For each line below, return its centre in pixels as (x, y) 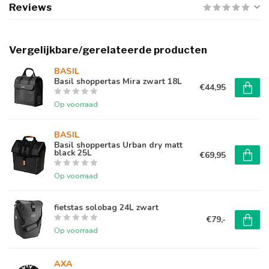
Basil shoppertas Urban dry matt (118, 145)
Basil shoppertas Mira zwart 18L (118, 81)
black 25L (73, 153)
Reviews (30, 7)
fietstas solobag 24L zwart (106, 207)
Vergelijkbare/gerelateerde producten (108, 50)
